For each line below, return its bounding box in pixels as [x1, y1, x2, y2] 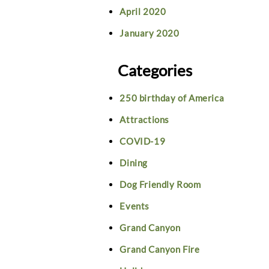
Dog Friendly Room [119, 179, 201, 190]
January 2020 [119, 27, 180, 38]
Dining [119, 157, 148, 169]
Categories [117, 60, 192, 80]
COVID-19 [119, 136, 166, 147]
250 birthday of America [119, 92, 225, 104]
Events [119, 201, 150, 212]
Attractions [119, 114, 170, 125]
